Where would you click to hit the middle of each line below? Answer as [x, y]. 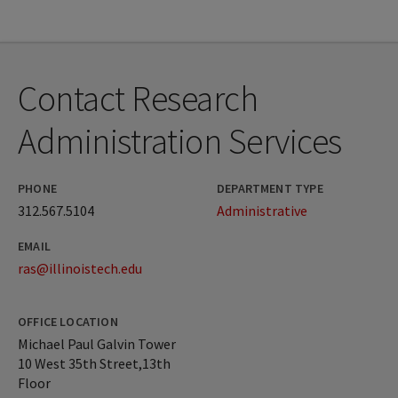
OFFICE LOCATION [68, 321]
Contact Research [138, 98]
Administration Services [180, 141]
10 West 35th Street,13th [94, 363]
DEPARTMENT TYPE [270, 188]
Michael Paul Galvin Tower [97, 343]
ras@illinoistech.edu [80, 268]
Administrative [262, 210]
